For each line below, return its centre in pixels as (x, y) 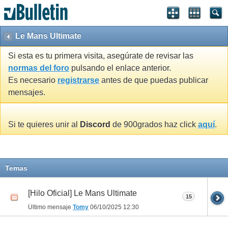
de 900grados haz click (154, 125)
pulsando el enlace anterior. (120, 68)
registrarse (78, 80)
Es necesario (33, 80)
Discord (95, 125)
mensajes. (27, 93)
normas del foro (39, 68)
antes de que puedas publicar (154, 80)
